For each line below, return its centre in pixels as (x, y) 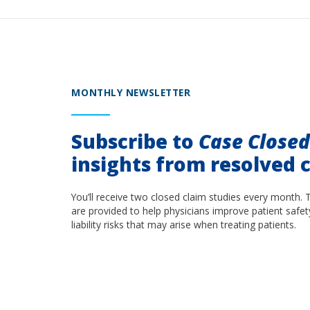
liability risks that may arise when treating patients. (184, 224)
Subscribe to (135, 141)
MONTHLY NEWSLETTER (131, 93)
